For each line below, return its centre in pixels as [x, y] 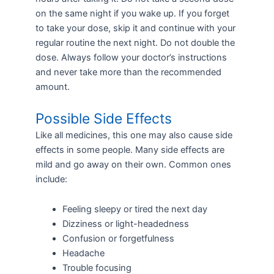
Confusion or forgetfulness [118, 239]
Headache [83, 254]
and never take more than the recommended [128, 72]
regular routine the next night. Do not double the [135, 43]
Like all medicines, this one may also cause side [134, 135]
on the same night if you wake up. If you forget [132, 14]
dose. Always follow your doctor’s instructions [131, 58]
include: [51, 179]
